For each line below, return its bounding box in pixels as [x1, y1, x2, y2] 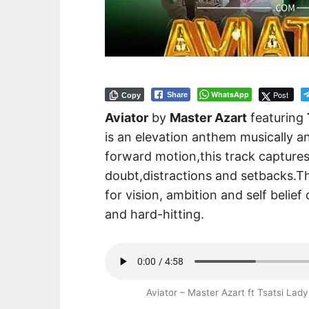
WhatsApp [211, 88, 249, 99]
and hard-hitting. [105, 206, 204, 221]
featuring [247, 110, 307, 125]
